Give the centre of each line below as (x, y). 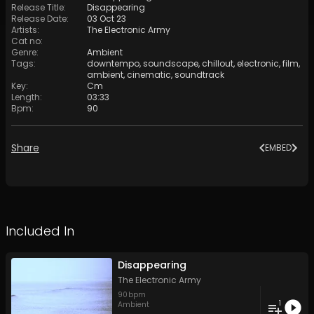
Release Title (37, 8)
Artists (24, 30)
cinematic (149, 75)
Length (26, 97)
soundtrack (199, 75)
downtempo (113, 64)
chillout (218, 64)
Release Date (39, 19)
